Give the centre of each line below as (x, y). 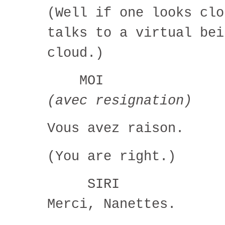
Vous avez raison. (116, 129)
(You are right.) (111, 156)
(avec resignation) (120, 100)
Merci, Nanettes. (111, 204)
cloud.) (75, 53)
